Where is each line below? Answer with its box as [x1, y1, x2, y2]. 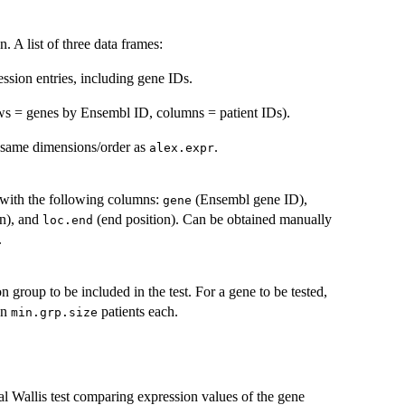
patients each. [98, 304, 178, 320]
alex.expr [149, 141, 214, 155]
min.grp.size [11, 306, 98, 320]
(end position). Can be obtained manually [93, 212, 332, 228]
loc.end [42, 213, 93, 228]
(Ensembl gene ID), [192, 192, 307, 208]
